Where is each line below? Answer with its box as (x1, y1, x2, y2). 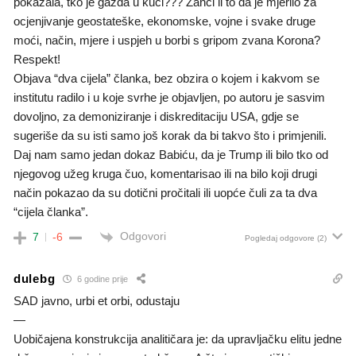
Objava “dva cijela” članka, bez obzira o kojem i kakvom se (14, 72, 319, 86)
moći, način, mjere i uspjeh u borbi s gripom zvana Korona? (14, 33, 320, 48)
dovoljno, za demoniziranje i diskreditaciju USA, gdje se (14, 110, 299, 124)
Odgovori (120, 230, 166, 243)
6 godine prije (75, 274, 129, 284)
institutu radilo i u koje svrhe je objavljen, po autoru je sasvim (14, 91, 325, 105)
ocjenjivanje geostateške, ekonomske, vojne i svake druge (14, 14, 315, 29)
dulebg (14, 272, 56, 286)
